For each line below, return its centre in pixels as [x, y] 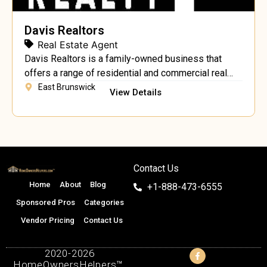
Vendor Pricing [48, 220]
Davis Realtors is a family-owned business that [123, 58]
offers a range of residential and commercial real [126, 73]
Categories [104, 202]
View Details [135, 92]
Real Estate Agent [78, 44]
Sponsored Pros [45, 202]
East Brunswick [66, 87]
